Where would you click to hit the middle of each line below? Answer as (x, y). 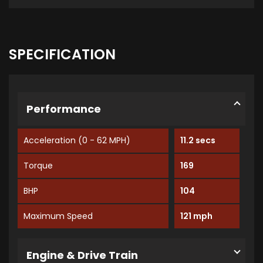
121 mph (197, 216)
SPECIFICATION (62, 55)
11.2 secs (198, 141)
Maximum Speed (58, 216)
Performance (64, 109)
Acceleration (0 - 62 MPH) (77, 141)
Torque (38, 166)
